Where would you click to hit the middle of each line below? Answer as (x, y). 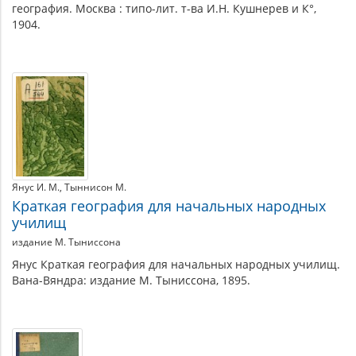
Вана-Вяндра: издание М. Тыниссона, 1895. (131, 280)
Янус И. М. (36, 187)
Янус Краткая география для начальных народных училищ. (176, 264)
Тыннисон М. (95, 187)
